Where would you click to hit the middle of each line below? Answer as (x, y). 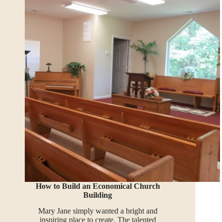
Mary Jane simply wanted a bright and (98, 211)
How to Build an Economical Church (98, 186)
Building (98, 195)
